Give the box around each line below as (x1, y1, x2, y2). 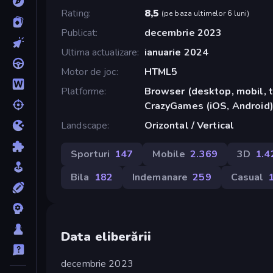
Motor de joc (61, 65, 116, 79)
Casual (230, 170, 264, 184)
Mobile (152, 147, 186, 161)
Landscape (61, 118, 108, 132)
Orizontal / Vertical (144, 118, 235, 132)
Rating (61, 6, 89, 20)
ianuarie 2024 (144, 45, 209, 59)
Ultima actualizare (61, 45, 138, 59)
